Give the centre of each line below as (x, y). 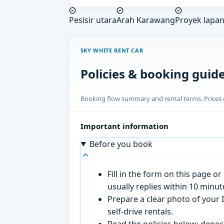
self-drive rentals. (140, 211)
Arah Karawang (146, 20)
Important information (124, 126)
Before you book (121, 144)
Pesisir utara (93, 20)
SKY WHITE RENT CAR (112, 50)
